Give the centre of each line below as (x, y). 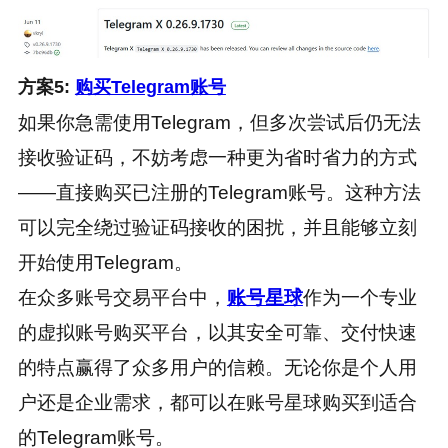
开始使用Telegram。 (105, 262)
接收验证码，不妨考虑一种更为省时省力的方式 (217, 157)
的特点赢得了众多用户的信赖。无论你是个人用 (217, 367)
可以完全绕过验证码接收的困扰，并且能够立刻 (217, 227)
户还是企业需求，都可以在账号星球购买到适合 (217, 402)
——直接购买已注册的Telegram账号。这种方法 (219, 192)
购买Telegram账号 (150, 86)
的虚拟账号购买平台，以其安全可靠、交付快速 (217, 332)
